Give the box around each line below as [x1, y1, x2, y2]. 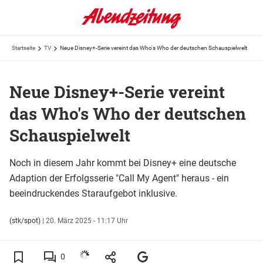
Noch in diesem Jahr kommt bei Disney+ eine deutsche [9, 157, 236, 168]
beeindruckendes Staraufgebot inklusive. [9, 187, 177, 199]
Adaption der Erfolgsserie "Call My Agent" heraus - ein [9, 172, 229, 184]
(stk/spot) [9, 216, 41, 225]
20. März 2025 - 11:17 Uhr [46, 216, 128, 225]
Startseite [12, 45, 35, 51]
